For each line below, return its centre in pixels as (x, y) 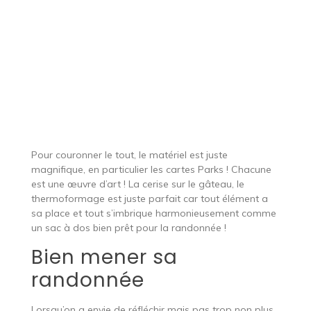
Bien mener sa (104, 257)
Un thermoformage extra (124, 118)
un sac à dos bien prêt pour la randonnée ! (128, 227)
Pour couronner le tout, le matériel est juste (129, 154)
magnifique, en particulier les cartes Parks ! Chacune (151, 169)
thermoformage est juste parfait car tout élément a (149, 198)
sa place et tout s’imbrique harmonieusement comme (153, 213)
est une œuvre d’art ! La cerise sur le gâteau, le (137, 184)
